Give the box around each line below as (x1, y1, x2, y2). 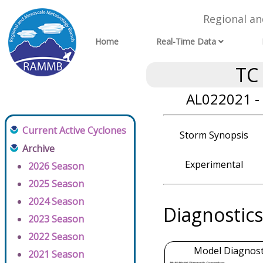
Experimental (184, 158, 243, 171)
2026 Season (28, 160, 84, 173)
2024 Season (28, 195, 84, 208)
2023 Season (28, 213, 84, 225)
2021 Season (28, 248, 84, 261)
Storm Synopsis (179, 129, 248, 141)
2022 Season (28, 230, 84, 243)
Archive (22, 142, 55, 155)
